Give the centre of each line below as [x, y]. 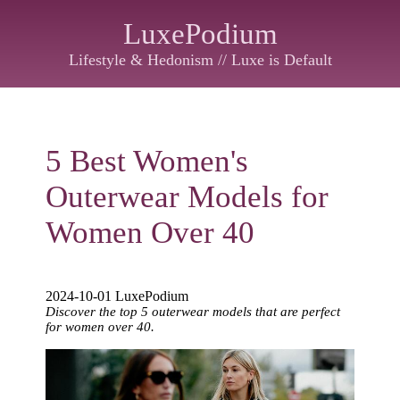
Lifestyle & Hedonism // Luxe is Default [200, 60]
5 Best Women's [147, 161]
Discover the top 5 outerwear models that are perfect [193, 312]
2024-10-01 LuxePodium [117, 296]
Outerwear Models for [187, 197]
